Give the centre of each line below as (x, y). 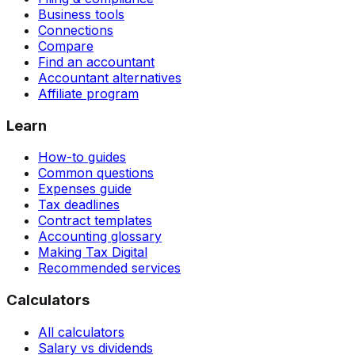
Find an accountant (96, 61)
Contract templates (95, 221)
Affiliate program (88, 93)
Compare (66, 46)
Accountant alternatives (110, 77)
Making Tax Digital (93, 252)
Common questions (96, 173)
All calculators (81, 332)
